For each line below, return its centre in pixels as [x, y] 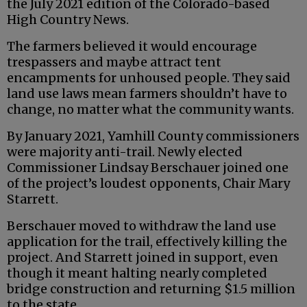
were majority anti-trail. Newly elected [125, 152]
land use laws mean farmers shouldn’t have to [147, 94]
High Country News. [68, 20]
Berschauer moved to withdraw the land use [142, 226]
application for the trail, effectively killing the [147, 242]
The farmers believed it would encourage [132, 47]
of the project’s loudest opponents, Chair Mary [148, 184]
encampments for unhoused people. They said [149, 78]
